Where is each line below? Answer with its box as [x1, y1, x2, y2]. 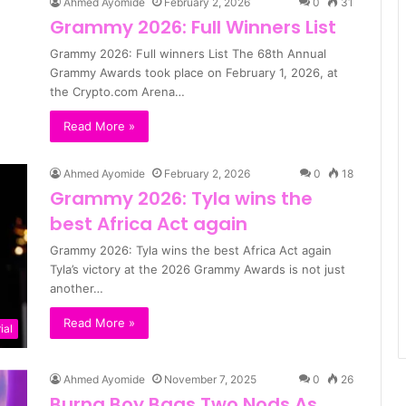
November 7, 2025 [164, 372, 256, 387]
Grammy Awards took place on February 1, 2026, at [50, 65, 338, 80]
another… [50, 281, 103, 295]
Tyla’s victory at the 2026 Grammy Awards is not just [50, 262, 345, 276]
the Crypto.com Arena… [50, 84, 185, 99]
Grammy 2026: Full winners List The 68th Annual [50, 46, 326, 61]
